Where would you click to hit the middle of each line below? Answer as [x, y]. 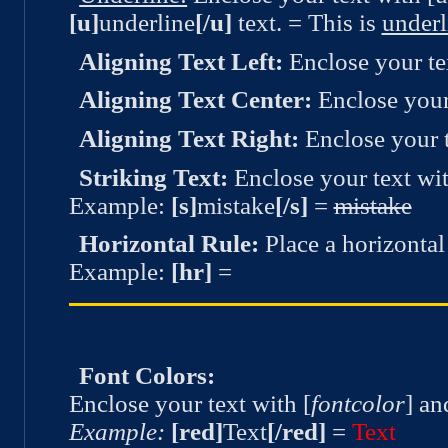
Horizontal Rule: [169, 244]
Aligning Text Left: [181, 61]
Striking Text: [154, 177]
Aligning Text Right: [189, 138]
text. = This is [306, 22]
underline [146, 22]
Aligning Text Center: [196, 100]
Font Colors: [147, 376]
